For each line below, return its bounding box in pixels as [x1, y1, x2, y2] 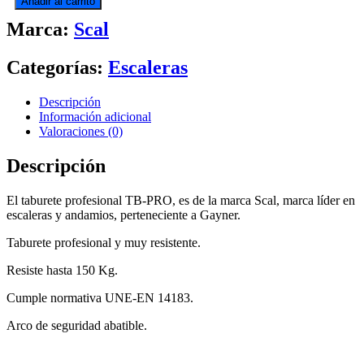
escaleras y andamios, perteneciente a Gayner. [6, 207, 240, 222]
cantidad [106, 18, 149, 32]
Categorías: [6, 56, 108, 78]
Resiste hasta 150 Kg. [6, 262, 118, 277]
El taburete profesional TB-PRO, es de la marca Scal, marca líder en [6, 193, 355, 207]
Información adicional [39, 109, 151, 123]
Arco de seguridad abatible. [6, 318, 147, 332]
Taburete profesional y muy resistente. [6, 235, 201, 249]
